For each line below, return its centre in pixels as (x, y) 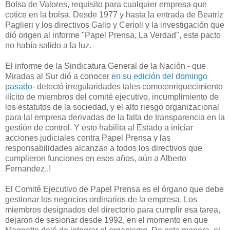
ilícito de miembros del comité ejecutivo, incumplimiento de (112, 97)
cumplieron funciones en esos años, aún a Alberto (96, 158)
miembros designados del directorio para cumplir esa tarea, (113, 209)
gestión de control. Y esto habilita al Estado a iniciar (99, 127)
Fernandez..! (28, 168)
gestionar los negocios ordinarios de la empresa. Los (101, 199)
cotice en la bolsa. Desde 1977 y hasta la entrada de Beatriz (114, 14)
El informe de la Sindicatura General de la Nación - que (106, 66)
